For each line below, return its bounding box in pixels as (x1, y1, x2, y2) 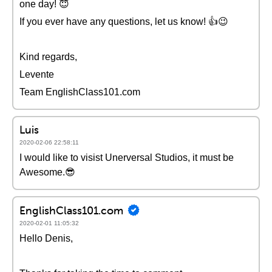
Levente (19, 69, 54, 80)
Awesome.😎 (19, 167, 75, 177)
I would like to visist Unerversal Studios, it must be (19, 152, 234, 163)
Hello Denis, (19, 233, 73, 243)
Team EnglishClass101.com (19, 87, 140, 97)
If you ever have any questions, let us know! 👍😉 (19, 16, 228, 27)
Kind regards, (19, 52, 77, 62)
